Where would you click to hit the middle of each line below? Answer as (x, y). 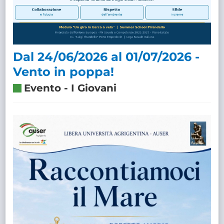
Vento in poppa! (64, 72)
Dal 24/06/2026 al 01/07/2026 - (106, 57)
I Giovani (94, 88)
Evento (43, 88)
